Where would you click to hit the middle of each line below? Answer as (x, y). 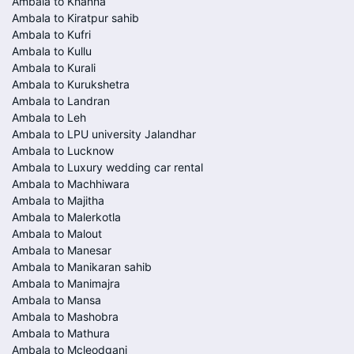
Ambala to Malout (57, 233)
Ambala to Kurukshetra (71, 84)
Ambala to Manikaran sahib (82, 267)
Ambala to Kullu (52, 51)
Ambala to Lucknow (63, 151)
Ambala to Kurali (54, 68)
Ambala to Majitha (58, 200)
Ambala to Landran (61, 101)
